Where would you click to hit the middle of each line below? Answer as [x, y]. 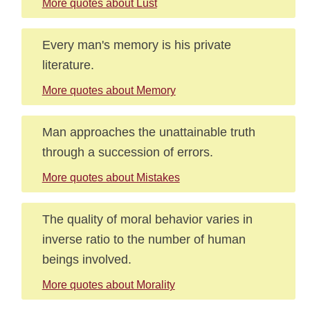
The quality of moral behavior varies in [147, 219]
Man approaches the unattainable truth [148, 132]
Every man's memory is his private [136, 45]
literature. [68, 65]
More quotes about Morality [108, 285]
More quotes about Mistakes [111, 177]
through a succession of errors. [127, 152]
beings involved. [86, 259]
